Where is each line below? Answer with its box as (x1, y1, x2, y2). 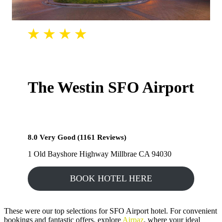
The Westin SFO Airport (28, 78, 194, 96)
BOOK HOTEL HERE (70, 173, 152, 184)
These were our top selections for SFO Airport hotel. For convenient (4, 207, 217, 216)
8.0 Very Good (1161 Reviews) (28, 133, 126, 142)
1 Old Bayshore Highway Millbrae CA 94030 (28, 150, 171, 159)
